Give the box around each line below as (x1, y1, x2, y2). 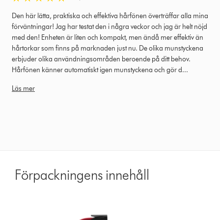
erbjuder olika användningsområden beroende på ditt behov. (12, 55, 191, 63)
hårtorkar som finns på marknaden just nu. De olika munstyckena (12, 44, 203, 53)
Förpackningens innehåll (15, 166, 150, 183)
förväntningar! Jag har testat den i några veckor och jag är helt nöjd (12, 22, 207, 31)
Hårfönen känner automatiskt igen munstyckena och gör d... (12, 65, 188, 74)
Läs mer (12, 84, 35, 93)
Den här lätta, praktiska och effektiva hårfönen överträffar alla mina (12, 11, 208, 20)
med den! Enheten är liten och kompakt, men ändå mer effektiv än (12, 33, 203, 42)
